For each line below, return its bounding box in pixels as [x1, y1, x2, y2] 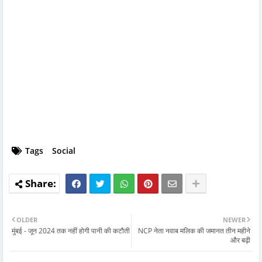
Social [52, 145, 75, 157]
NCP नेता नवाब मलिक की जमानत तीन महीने [138, 226, 250, 236]
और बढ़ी [230, 235, 250, 246]
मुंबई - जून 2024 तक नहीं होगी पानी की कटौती [12, 226, 130, 236]
